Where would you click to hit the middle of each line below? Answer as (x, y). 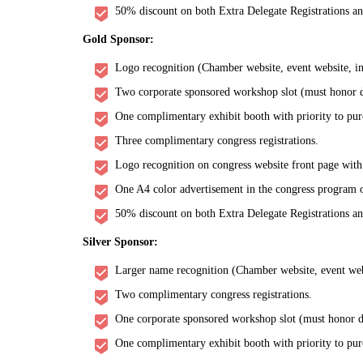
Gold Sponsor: (120, 40)
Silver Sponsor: (122, 242)
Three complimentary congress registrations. (217, 141)
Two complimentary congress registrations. (214, 295)
